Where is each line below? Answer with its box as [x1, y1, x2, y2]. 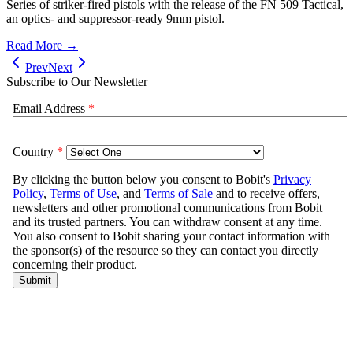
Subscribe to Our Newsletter [6, 75, 147, 89]
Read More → [6, 39, 78, 53]
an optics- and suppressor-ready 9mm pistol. [6, 12, 225, 26]
